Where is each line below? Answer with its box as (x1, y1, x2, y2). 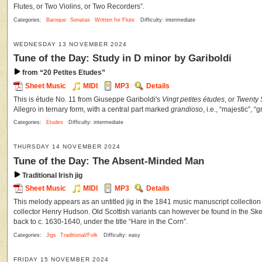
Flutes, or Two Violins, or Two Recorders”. (13, 3, 144, 11)
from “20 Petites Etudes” (20, 69, 105, 77)
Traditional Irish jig (20, 171, 82, 179)
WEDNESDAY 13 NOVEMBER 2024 (13, 40, 127, 47)
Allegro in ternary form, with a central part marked (13, 105, 171, 113)
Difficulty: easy (104, 232, 141, 238)
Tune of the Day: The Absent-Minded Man (13, 154, 204, 167)
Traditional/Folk (60, 232, 98, 238)
